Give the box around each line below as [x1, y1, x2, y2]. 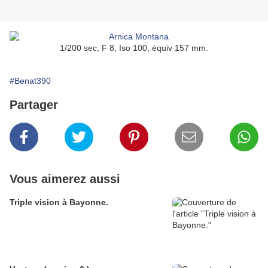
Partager [10, 98, 58, 112]
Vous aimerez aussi [10, 172, 120, 186]
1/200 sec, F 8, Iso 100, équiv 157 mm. [60, 43, 208, 53]
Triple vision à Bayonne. [10, 197, 108, 208]
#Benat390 [10, 76, 51, 86]
